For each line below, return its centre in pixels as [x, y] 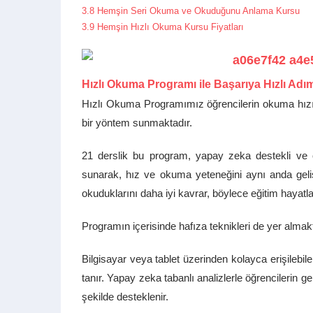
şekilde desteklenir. [125, 297]
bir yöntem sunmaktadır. [137, 123]
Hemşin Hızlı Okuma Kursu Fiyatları [170, 27]
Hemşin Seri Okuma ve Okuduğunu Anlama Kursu [198, 11]
